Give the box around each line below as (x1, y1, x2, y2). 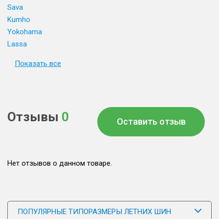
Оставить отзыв (116, 116, 186, 127)
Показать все (15, 59, 61, 68)
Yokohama (7, 27, 42, 36)
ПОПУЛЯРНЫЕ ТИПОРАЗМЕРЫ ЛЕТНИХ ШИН (18, 207, 171, 216)
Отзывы (7, 109, 62, 124)
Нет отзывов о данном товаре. (7, 159, 112, 168)
